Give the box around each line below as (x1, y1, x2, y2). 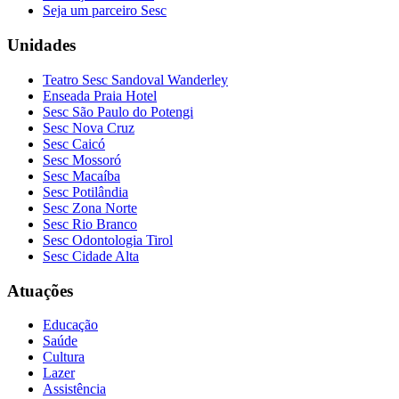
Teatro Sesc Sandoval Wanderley (43, 71, 228, 87)
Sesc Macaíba (43, 167, 120, 183)
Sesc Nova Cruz (43, 119, 134, 135)
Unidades (7, 36, 76, 55)
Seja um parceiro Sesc (43, 3, 167, 19)
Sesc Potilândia (43, 183, 128, 199)
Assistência (43, 381, 106, 397)
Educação (43, 317, 98, 333)
